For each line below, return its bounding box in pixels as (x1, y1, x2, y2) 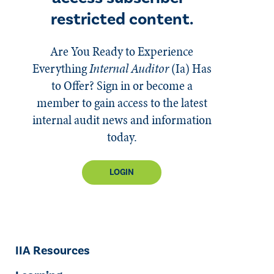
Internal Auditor (89, 59, 169, 78)
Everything (32, 59, 89, 78)
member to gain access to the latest (36, 93, 207, 112)
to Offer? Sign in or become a (51, 76, 193, 95)
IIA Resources (15, 242, 90, 259)
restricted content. (50, 9, 193, 30)
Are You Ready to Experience (50, 42, 193, 61)
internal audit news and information (32, 110, 212, 129)
